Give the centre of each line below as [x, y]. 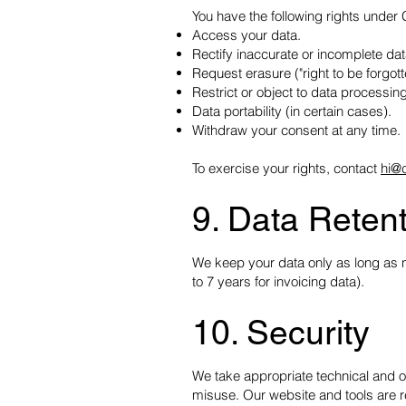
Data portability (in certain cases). [292, 111]
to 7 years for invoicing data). [278, 281]
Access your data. [246, 35]
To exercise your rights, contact [286, 168]
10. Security [281, 333]
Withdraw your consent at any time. [296, 130]
